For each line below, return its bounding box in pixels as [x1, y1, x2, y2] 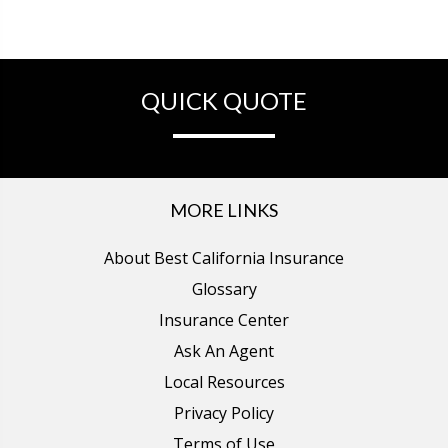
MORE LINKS [170, 198, 278, 221]
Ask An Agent [174, 339, 274, 362]
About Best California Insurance [104, 246, 344, 269]
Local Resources [163, 370, 285, 393]
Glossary [191, 277, 257, 300]
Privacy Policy [174, 401, 274, 424]
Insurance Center [159, 308, 289, 331]
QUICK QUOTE [141, 85, 307, 115]
